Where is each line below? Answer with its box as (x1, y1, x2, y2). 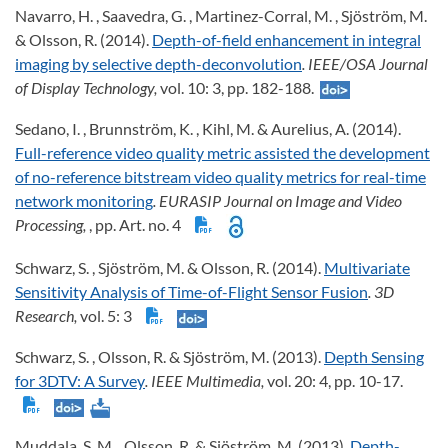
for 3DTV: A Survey (15, 371, 145, 391)
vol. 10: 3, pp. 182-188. (160, 77, 320, 97)
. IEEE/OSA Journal (302, 53, 428, 73)
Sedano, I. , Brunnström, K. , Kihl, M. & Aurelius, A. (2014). (15, 118, 401, 138)
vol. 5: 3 (80, 306, 138, 326)
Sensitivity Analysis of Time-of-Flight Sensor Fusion (15, 282, 368, 302)
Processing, (15, 214, 89, 234)
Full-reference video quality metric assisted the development (15, 142, 430, 162)
